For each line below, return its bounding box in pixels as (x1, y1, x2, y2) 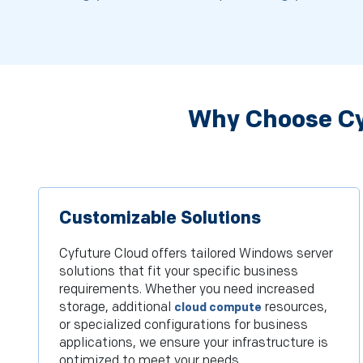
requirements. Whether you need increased (59, 282, 314, 298)
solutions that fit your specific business (59, 264, 298, 280)
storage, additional (59, 300, 174, 316)
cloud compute (174, 301, 262, 315)
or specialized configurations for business (59, 318, 308, 334)
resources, (262, 300, 327, 316)
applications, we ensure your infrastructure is (59, 335, 328, 352)
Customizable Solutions (59, 207, 261, 230)
